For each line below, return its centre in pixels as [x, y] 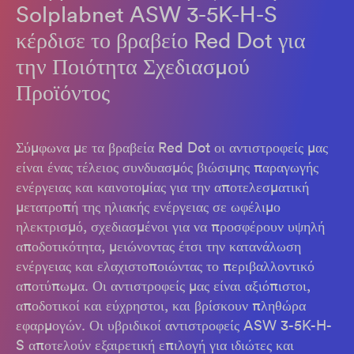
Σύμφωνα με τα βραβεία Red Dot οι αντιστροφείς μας [172, 147]
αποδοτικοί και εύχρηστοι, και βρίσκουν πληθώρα [161, 305]
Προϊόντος [63, 92]
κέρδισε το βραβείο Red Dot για [161, 40]
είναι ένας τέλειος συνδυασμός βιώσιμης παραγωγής [167, 167]
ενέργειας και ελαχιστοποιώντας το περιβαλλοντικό [165, 266]
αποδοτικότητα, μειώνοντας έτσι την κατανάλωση [158, 246]
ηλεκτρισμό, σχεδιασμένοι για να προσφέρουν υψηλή [170, 226]
